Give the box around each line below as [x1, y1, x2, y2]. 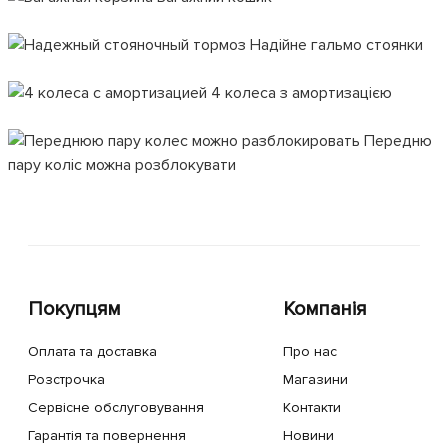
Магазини [282, 371, 348, 388]
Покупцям [28, 297, 121, 321]
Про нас [282, 343, 337, 360]
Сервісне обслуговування [28, 399, 204, 416]
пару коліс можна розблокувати [8, 155, 236, 175]
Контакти [282, 399, 341, 416]
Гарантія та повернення [28, 427, 186, 444]
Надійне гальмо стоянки [246, 35, 423, 55]
